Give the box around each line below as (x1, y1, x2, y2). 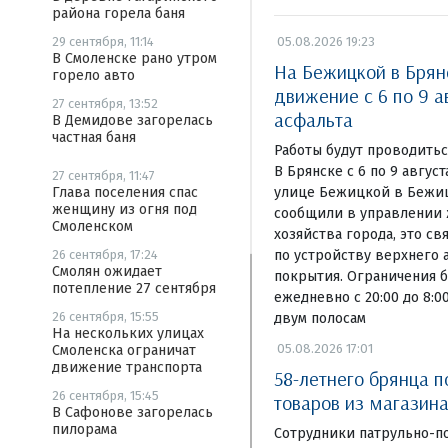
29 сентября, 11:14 (52, 34, 154, 49)
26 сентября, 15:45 (52, 388, 159, 403)
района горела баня (52, 5, 185, 22)
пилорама (52, 421, 117, 438)
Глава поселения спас (52, 184, 198, 201)
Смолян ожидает (52, 263, 162, 280)
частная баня (52, 129, 136, 146)
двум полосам (273, 309, 366, 327)
